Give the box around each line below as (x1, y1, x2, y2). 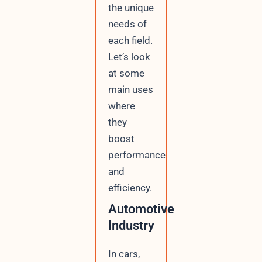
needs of (108, 18, 147, 30)
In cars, (108, 247, 140, 260)
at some (108, 67, 144, 79)
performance (108, 149, 166, 161)
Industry (108, 218, 154, 233)
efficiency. (108, 182, 152, 194)
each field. (108, 35, 153, 46)
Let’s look (108, 51, 150, 63)
